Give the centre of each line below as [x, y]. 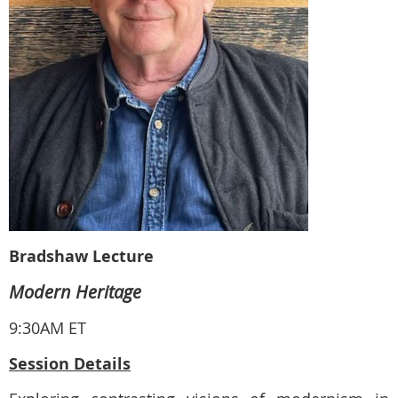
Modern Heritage [75, 292]
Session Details [70, 364]
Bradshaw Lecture [81, 257]
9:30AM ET [48, 328]
